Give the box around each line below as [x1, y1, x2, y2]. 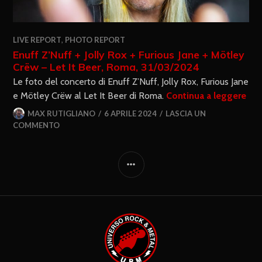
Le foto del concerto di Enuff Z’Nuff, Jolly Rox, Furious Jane [13, 76, 249, 88]
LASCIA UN [166, 109, 206, 119]
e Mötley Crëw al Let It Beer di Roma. [13, 90, 167, 102]
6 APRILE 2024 [104, 109, 157, 119]
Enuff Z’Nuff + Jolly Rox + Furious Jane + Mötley [13, 48, 245, 61]
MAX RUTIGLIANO [27, 109, 96, 119]
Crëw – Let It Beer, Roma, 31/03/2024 [13, 60, 200, 74]
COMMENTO [13, 120, 60, 130]
